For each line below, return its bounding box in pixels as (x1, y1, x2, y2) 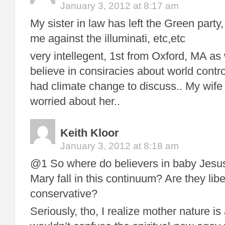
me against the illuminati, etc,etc (30, 32, 185, 45)
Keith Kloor (60, 127, 119, 139)
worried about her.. (30, 95, 120, 107)
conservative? (30, 187, 100, 200)
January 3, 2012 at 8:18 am (60, 141, 179, 151)
